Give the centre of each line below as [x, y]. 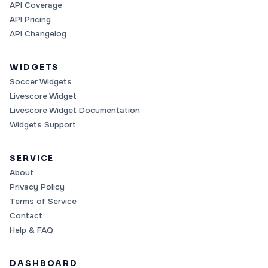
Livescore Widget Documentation [75, 111]
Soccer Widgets [41, 82]
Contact [26, 216]
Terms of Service [43, 202]
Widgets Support [43, 125]
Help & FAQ [31, 230]
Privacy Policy [37, 187]
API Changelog [38, 34]
